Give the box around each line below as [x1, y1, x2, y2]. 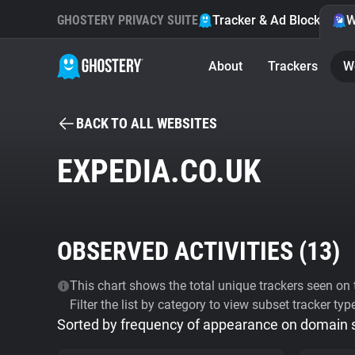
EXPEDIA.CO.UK [57, 153, 261, 190]
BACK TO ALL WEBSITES [76, 115, 217, 132]
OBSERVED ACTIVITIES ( [57, 236, 307, 266]
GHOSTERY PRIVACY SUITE [57, 13, 198, 28]
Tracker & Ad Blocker [212, 13, 332, 28]
